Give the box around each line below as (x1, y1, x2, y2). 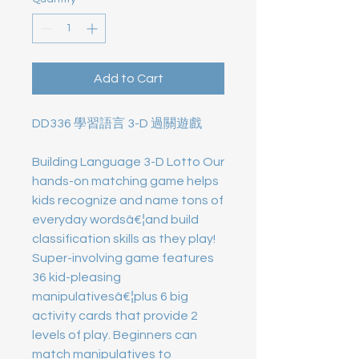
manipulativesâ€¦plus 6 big (32, 290, 188, 303)
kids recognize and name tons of (32, 194, 224, 207)
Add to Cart (93, 72, 163, 85)
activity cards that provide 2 (32, 309, 198, 322)
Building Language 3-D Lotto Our (32, 155, 224, 168)
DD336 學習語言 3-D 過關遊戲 (32, 117, 202, 130)
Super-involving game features (32, 252, 214, 264)
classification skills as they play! (32, 232, 216, 245)
